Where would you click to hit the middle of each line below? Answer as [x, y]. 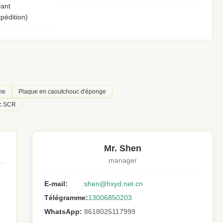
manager [122, 160]
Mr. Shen [122, 148]
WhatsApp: [63, 212]
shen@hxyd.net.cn [113, 184]
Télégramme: [66, 198]
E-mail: [56, 184]
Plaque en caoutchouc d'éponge [62, 92]
